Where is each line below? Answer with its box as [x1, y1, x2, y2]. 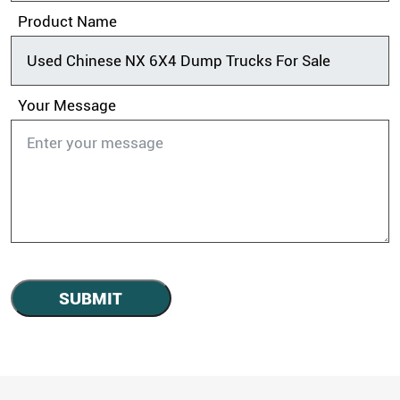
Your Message [18, 96, 117, 114]
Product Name [18, 12, 118, 30]
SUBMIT [59, 287, 123, 309]
